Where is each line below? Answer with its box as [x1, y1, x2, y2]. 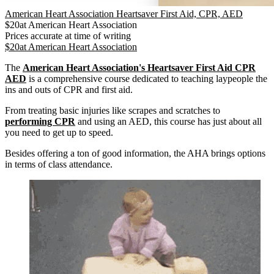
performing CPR [5, 116, 75, 127]
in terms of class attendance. [5, 158, 113, 169]
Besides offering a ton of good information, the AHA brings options [5, 147, 265, 158]
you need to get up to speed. [5, 127, 113, 138]
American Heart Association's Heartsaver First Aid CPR [23, 62, 256, 73]
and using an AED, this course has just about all [75, 116, 262, 127]
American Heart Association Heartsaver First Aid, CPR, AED [5, 8, 243, 19]
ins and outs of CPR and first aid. [5, 84, 133, 95]
